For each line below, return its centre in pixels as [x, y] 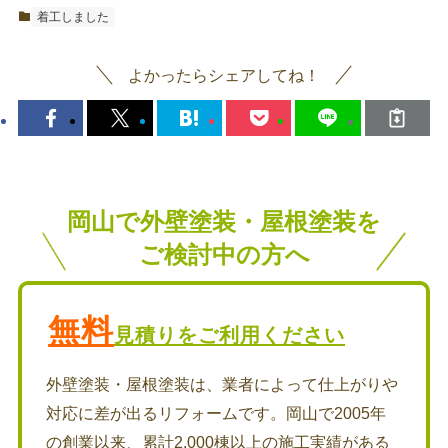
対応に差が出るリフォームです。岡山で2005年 [216, 413]
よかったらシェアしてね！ [224, 75]
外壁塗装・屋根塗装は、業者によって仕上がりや [222, 384]
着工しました [72, 16]
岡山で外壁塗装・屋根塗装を [224, 221]
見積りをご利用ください [230, 335]
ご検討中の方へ [224, 254]
